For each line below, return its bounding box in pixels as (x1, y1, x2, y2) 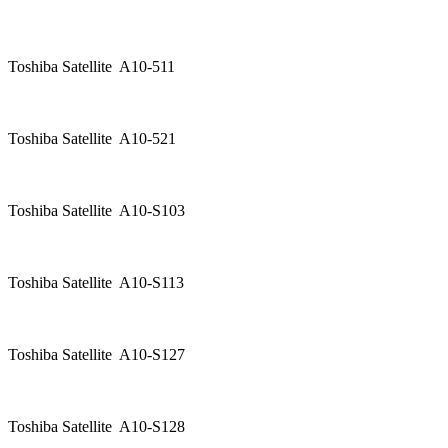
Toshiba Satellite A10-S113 (8, 274, 184, 292)
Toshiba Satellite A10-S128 (8, 418, 193, 436)
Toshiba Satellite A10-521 (8, 130, 192, 148)
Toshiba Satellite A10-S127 (8, 346, 193, 364)
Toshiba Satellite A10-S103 (8, 202, 193, 220)
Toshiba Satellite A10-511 (8, 58, 175, 76)
